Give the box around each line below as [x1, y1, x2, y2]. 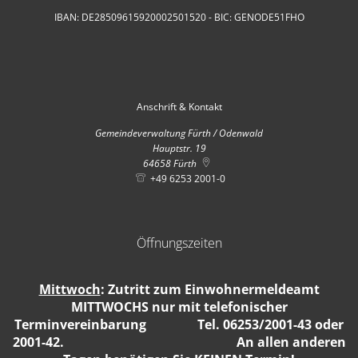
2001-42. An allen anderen [12, 332, 346, 351]
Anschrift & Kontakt [136, 99, 222, 113]
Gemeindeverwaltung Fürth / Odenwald [95, 125, 263, 140]
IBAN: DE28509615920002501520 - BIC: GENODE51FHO [54, 10, 304, 24]
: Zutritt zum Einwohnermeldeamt [100, 280, 320, 298]
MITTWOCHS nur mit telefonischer [70, 297, 288, 316]
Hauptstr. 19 [152, 141, 206, 155]
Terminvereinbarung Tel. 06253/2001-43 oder [14, 315, 344, 333]
